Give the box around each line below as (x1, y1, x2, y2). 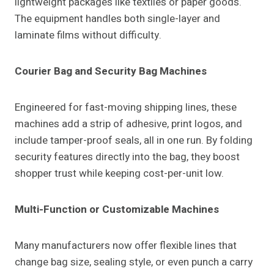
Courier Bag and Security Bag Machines (15, 64, 207, 80)
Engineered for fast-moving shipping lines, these (15, 100, 237, 116)
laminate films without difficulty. (15, 28, 161, 43)
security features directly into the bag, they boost (15, 149, 240, 165)
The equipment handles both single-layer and (15, 11, 220, 27)
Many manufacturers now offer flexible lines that (15, 238, 237, 254)
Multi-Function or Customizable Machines (15, 202, 219, 218)
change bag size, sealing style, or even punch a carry (15, 254, 253, 270)
